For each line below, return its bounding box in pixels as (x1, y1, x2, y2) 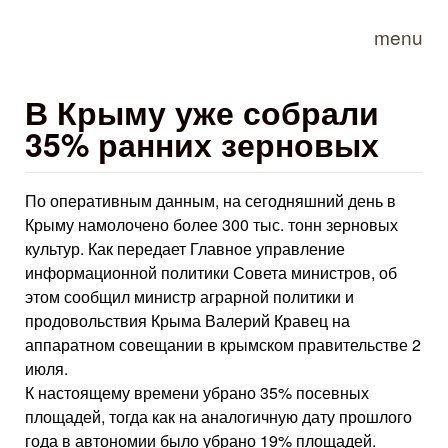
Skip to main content (128, 4, 272, 27)
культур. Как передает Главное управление (25, 237, 345, 260)
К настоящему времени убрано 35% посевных (25, 381, 369, 404)
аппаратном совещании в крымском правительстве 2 (25, 333, 421, 356)
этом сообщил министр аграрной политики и (25, 285, 354, 308)
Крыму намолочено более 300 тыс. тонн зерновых (25, 213, 398, 236)
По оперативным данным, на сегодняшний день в (25, 189, 396, 212)
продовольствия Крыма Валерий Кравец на (25, 309, 350, 332)
